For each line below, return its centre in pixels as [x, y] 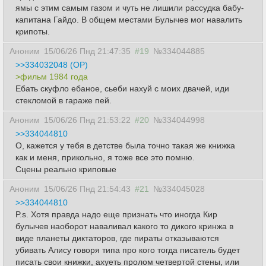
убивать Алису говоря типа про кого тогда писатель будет [128, 250]
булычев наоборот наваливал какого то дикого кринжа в [124, 226]
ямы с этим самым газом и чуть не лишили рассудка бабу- [130, 7]
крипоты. [33, 31]
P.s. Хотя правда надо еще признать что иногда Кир [116, 214]
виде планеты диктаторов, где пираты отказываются [117, 238]
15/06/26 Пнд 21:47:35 [87, 51]
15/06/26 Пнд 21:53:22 [87, 120]
